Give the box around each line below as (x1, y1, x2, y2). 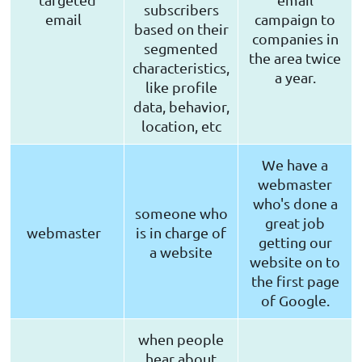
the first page (250, 272, 339, 290)
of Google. (260, 292, 330, 309)
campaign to (255, 11, 335, 28)
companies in (251, 30, 339, 48)
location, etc (141, 117, 221, 135)
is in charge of (136, 224, 226, 242)
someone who (134, 204, 228, 222)
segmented (144, 40, 218, 57)
